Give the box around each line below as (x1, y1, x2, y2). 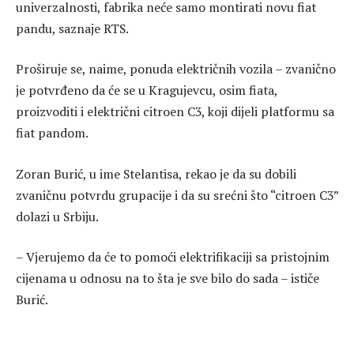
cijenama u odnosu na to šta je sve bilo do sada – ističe (16, 269, 319, 288)
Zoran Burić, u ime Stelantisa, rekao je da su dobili (16, 164, 296, 183)
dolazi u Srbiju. (16, 207, 99, 225)
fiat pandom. (16, 124, 88, 142)
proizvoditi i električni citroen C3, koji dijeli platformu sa (16, 103, 334, 121)
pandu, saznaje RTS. (16, 19, 129, 37)
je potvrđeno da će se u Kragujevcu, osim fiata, (16, 81, 277, 100)
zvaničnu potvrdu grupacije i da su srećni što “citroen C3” (16, 186, 338, 204)
